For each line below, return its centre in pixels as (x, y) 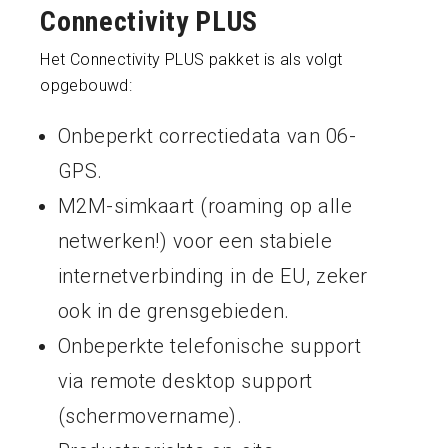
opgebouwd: (86, 85)
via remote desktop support (185, 380)
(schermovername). (150, 415)
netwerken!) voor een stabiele (195, 240)
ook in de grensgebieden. (173, 310)
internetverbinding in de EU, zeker (212, 275)
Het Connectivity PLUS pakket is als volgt (191, 59)
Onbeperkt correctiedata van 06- (207, 135)
